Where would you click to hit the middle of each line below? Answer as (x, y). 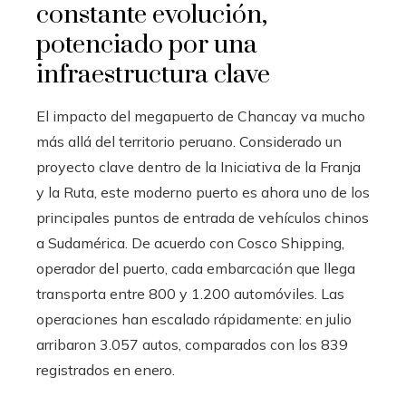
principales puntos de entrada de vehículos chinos (203, 218)
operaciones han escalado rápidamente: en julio (194, 319)
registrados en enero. (106, 370)
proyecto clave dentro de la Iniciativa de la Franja (198, 167)
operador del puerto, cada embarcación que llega (196, 269)
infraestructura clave (153, 75)
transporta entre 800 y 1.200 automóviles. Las (190, 294)
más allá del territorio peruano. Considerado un (189, 142)
